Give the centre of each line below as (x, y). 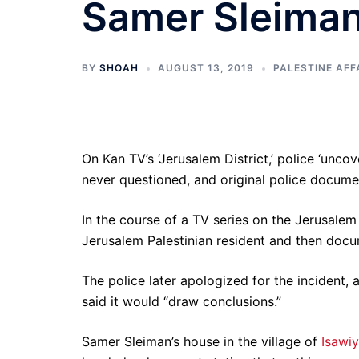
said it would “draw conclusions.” (182, 301)
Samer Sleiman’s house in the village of (202, 341)
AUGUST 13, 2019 (206, 68)
